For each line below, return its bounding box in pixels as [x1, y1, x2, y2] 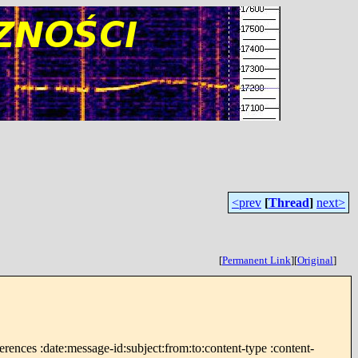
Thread [268, 196, 309, 209]
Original [297, 254, 333, 266]
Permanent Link [222, 254, 291, 266]
